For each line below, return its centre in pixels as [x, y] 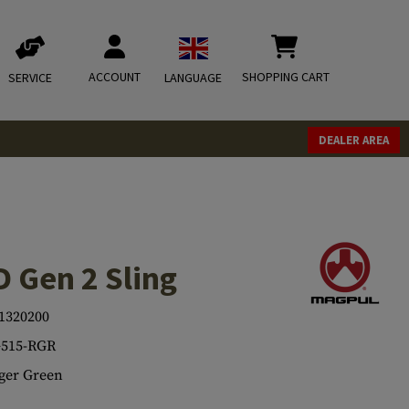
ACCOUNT [115, 77]
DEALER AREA [354, 140]
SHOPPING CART [286, 77]
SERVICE [30, 78]
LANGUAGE [193, 78]
